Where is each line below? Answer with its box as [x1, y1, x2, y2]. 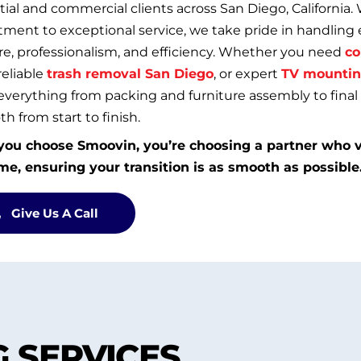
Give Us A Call [10, 205, 98, 221]
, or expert [213, 65, 281, 81]
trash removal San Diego [46, 65, 214, 81]
